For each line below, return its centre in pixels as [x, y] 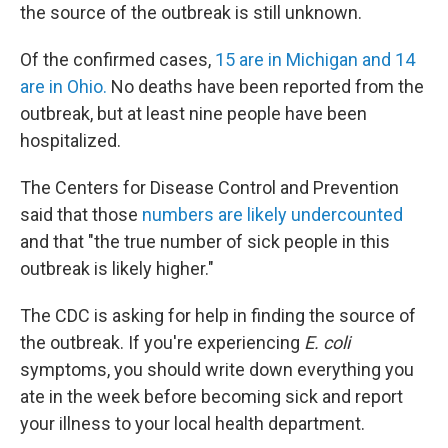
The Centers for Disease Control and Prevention [209, 187]
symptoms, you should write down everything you [217, 369]
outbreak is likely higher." [117, 268]
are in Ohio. [63, 86]
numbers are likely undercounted [272, 214]
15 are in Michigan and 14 [315, 59]
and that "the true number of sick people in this [205, 241]
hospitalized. [70, 140]
